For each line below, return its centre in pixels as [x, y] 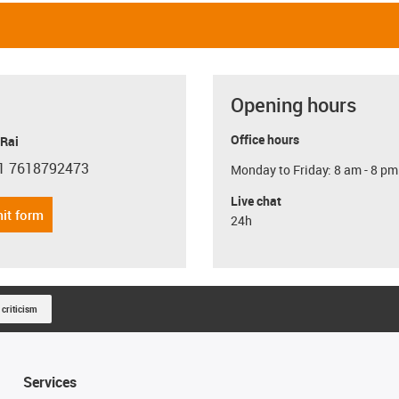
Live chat [256, 200]
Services [49, 382]
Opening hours [293, 104]
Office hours [265, 139]
